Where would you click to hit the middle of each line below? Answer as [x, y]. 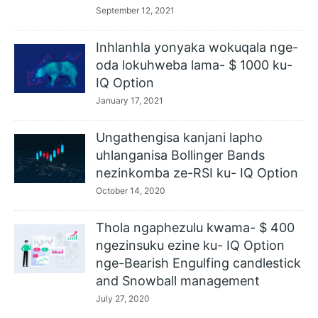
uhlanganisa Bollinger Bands [180, 155]
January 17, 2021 [130, 100]
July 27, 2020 [123, 298]
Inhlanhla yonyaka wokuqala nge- [197, 47]
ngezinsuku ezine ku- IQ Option [190, 245]
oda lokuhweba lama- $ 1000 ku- [194, 65]
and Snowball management [178, 281]
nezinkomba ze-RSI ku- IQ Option [197, 173]
